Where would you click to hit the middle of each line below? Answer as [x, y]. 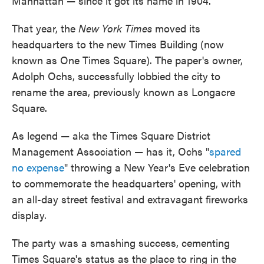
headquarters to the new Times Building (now [118, 44]
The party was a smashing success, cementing [121, 242]
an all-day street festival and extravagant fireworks [130, 199]
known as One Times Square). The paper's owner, [127, 60]
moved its [176, 28]
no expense [38, 167]
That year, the [45, 28]
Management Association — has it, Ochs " [110, 151]
